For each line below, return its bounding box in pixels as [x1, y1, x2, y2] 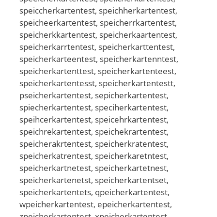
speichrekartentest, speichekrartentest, [19, 125, 169, 137]
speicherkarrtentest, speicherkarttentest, [19, 41, 175, 52]
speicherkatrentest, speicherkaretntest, [19, 150, 169, 161]
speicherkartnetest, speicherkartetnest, [19, 162, 169, 173]
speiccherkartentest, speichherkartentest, [19, 4, 177, 16]
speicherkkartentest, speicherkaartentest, [19, 29, 177, 40]
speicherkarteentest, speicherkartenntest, [19, 53, 178, 64]
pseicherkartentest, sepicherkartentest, [19, 89, 169, 101]
